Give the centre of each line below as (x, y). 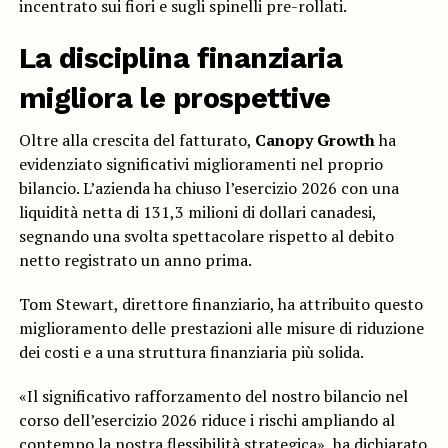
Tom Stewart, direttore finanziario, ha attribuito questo (220, 304)
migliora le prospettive (174, 98)
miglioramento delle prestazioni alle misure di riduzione (221, 328)
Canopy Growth (314, 140)
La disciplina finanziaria (180, 58)
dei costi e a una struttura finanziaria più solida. (191, 352)
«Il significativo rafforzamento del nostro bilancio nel (213, 396)
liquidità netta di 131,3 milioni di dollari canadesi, (197, 212)
